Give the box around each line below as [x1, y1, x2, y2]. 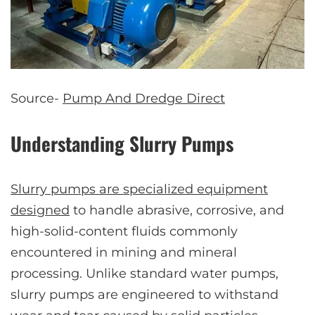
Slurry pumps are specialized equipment [11, 181, 268, 197]
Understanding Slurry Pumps [11, 129, 233, 157]
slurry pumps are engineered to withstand [11, 286, 278, 302]
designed [11, 202, 70, 218]
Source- [11, 90, 63, 106]
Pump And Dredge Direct [63, 90, 225, 106]
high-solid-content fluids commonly [11, 223, 238, 239]
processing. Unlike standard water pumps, [11, 265, 278, 281]
